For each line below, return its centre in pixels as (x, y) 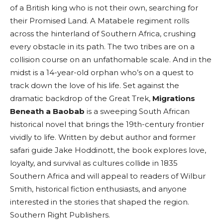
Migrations (174, 99)
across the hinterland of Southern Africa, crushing (103, 34)
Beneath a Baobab (47, 111)
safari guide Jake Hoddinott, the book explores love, (108, 150)
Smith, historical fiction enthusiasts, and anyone (98, 189)
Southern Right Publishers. (60, 215)
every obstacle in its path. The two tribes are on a (102, 47)
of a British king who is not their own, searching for (104, 8)
